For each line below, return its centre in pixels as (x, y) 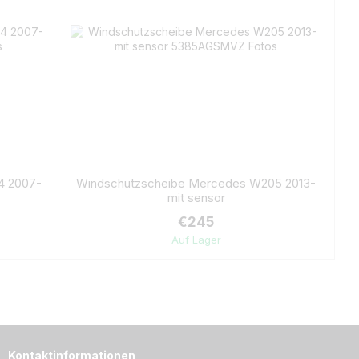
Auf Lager (196, 240)
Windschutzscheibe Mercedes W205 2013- (196, 183)
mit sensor (196, 198)
